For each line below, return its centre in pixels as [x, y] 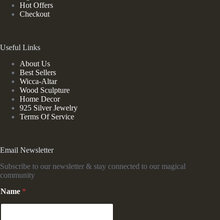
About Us [35, 64]
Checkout [35, 14]
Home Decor [40, 99]
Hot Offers [36, 5]
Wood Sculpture [45, 90]
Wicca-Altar [38, 82]
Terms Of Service [47, 117]
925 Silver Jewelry [49, 108]
